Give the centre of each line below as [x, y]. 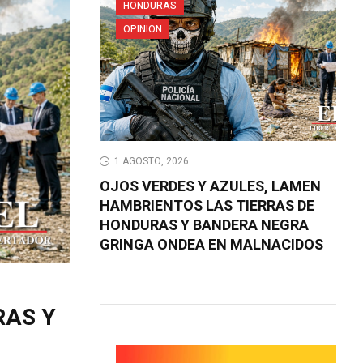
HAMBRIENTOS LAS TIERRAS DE [207, 206]
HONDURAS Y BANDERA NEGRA [204, 225]
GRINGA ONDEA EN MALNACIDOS [211, 245]
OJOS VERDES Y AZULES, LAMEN [210, 186]
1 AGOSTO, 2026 [151, 161]
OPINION [142, 30]
